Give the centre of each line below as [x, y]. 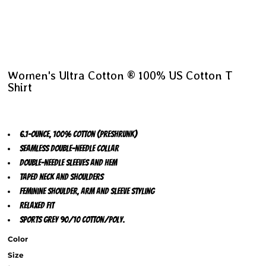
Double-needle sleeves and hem [68, 163]
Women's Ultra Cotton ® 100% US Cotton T [120, 75]
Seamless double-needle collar [69, 148]
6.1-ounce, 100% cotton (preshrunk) [78, 134]
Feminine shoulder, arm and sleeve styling [87, 191]
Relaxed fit [37, 205]
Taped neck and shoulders [61, 177]
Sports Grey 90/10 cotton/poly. [72, 220]
